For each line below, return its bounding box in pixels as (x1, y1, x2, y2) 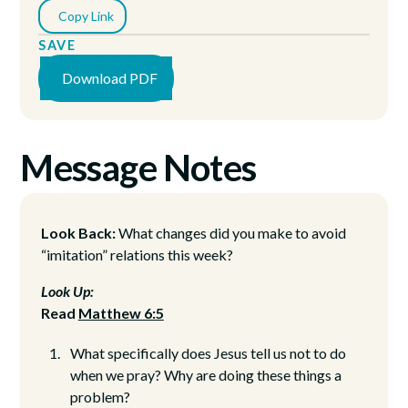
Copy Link (57, 7, 114, 24)
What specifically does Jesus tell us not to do (69, 343, 346, 362)
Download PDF (62, 68, 158, 87)
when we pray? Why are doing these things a (69, 365, 342, 383)
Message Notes (20, 145, 256, 189)
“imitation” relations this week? (40, 245, 233, 263)
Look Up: (40, 281, 94, 300)
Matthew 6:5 (77, 303, 164, 321)
